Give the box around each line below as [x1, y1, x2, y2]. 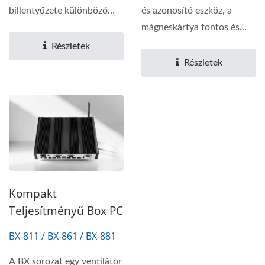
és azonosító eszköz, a [141, 5, 232, 15]
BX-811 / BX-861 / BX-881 [9, 229, 116, 243]
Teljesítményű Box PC [9, 202, 123, 218]
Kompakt [9, 185, 57, 201]
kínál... [9, 38, 35, 49]
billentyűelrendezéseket [9, 22, 106, 32]
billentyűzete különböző [9, 5, 108, 15]
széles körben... [141, 38, 204, 49]
